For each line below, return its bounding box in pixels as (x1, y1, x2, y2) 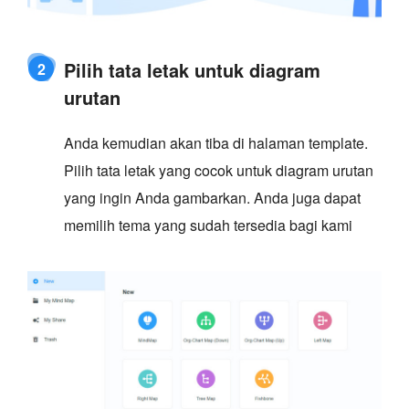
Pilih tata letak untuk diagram (64, 56, 320, 83)
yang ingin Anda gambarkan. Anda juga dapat (64, 186, 361, 208)
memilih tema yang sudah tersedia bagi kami (64, 214, 352, 236)
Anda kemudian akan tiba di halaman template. (64, 131, 368, 153)
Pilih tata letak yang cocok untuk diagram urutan (64, 159, 373, 181)
